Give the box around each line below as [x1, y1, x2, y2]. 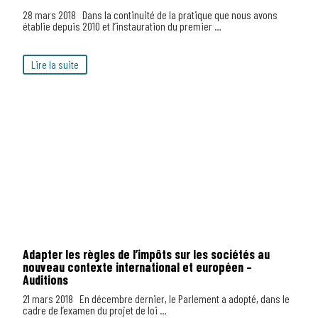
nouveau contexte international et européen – [23, 259, 252, 275]
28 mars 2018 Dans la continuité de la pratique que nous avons [23, 8, 278, 21]
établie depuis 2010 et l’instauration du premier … [23, 19, 221, 33]
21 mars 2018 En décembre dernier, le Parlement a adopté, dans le [23, 292, 290, 305]
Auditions [23, 272, 68, 287]
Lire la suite [31, 57, 79, 71]
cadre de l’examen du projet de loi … [23, 303, 167, 317]
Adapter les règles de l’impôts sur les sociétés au [23, 246, 270, 262]
